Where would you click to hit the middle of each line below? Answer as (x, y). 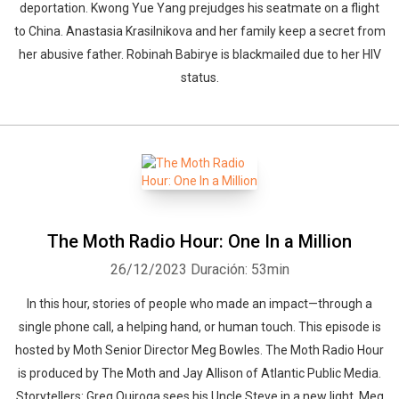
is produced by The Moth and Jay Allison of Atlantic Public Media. (199, 373)
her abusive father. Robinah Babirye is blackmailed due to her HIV (199, 54)
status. (199, 77)
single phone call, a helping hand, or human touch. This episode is (199, 327)
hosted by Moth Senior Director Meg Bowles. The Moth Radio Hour (199, 350)
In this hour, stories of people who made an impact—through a (199, 304)
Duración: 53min (240, 269)
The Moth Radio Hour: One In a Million (199, 241)
